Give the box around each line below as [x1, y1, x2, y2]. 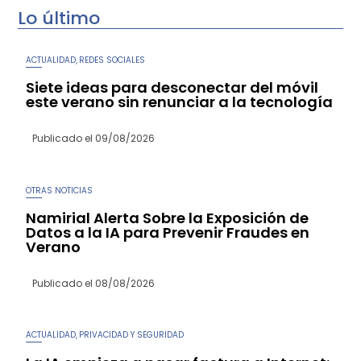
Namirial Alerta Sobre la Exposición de [26, 207, 309, 228]
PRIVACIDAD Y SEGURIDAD [79, 329, 185, 342]
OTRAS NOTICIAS [26, 184, 93, 197]
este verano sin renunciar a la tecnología [26, 92, 334, 113]
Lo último [18, 5, 101, 31]
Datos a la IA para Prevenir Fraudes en [26, 222, 310, 243]
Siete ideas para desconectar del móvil [26, 77, 319, 98]
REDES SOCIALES [79, 53, 146, 66]
